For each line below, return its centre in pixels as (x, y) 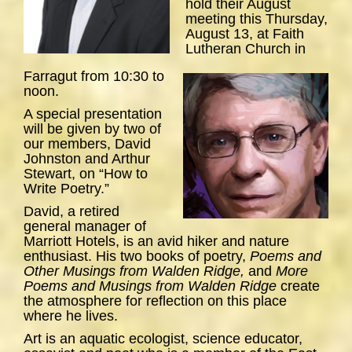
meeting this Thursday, (257, 19)
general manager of (85, 227)
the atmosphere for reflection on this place (155, 301)
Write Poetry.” (66, 189)
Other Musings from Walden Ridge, (136, 271)
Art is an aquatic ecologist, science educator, (163, 339)
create (300, 286)
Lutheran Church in (246, 49)
